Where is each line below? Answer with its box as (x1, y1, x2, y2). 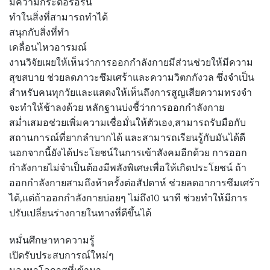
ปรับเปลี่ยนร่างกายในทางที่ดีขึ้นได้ (9, 207, 151, 219)
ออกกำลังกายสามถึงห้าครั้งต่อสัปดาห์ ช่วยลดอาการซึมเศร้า (9, 177, 260, 189)
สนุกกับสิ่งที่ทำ (9, 26, 69, 38)
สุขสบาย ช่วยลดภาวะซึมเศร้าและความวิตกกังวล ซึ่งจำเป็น (9, 71, 254, 83)
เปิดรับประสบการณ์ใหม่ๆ (9, 250, 114, 262)
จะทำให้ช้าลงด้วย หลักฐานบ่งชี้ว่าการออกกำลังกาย (9, 101, 224, 113)
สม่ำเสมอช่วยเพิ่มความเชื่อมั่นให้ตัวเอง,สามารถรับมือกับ (9, 116, 246, 128)
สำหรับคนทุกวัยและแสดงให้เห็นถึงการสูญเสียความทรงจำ (9, 86, 252, 98)
